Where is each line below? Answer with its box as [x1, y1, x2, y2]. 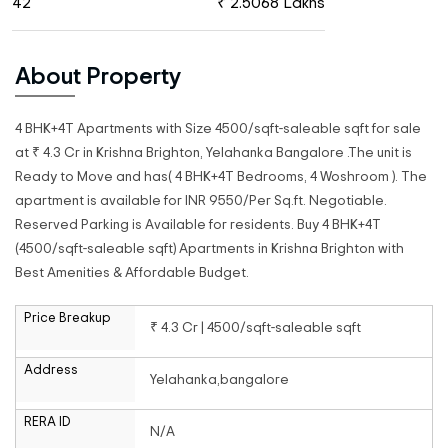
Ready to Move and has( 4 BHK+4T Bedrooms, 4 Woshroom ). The [15, 170, 427, 184]
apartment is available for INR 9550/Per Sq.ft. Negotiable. [15, 194, 387, 208]
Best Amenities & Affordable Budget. [15, 266, 249, 280]
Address [24, 364, 78, 377]
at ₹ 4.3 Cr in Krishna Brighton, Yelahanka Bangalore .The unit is [15, 146, 412, 160]
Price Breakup [24, 312, 110, 325]
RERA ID [24, 416, 70, 429]
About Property [15, 65, 181, 89]
